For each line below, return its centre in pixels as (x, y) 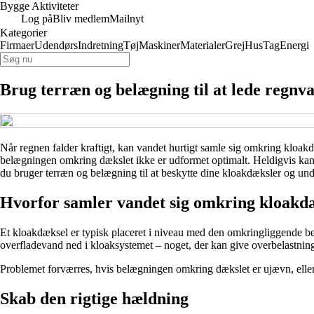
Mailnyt (127, 19)
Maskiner (159, 45)
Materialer (203, 45)
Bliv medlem (81, 19)
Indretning (101, 45)
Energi (294, 45)
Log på (37, 19)
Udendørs (56, 45)
